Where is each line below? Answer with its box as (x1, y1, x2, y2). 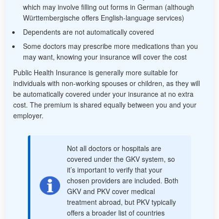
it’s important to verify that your (67, 165, 162, 175)
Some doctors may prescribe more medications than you (23, 41, 198, 51)
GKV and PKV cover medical (67, 186, 155, 197)
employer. (13, 110, 44, 121)
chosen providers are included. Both (67, 175, 178, 186)
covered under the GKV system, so (67, 154, 175, 164)
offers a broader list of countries (67, 208, 165, 218)
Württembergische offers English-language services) (23, 13, 184, 23)
